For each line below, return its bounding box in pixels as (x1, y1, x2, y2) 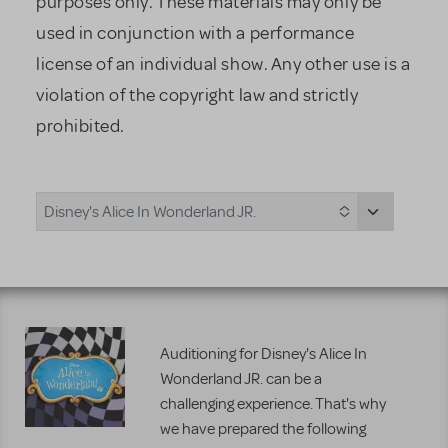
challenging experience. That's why (160, 394, 386, 414)
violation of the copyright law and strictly (36, 84, 359, 106)
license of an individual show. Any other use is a (36, 53, 411, 75)
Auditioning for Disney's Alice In (160, 344, 367, 364)
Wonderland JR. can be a (160, 369, 322, 389)
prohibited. (36, 115, 125, 137)
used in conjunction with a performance (36, 22, 355, 44)
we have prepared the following (160, 419, 366, 439)
